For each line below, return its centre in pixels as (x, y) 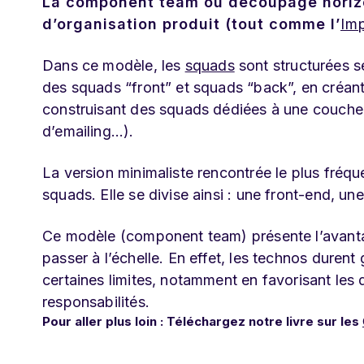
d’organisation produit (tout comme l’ (191, 24)
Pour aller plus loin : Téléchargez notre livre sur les (201, 321)
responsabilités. (96, 302)
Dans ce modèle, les (114, 65)
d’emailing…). (90, 131)
